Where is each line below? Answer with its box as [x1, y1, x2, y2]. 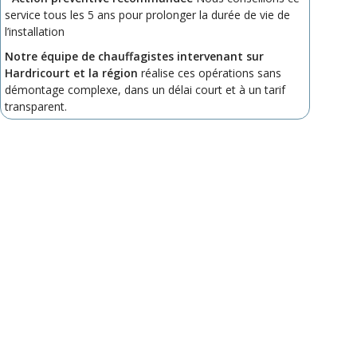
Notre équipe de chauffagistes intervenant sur [5, 48, 265, 64]
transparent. [5, 98, 68, 114]
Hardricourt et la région [5, 65, 139, 80]
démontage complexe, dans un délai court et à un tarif [5, 81, 286, 97]
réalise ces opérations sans [138, 65, 282, 80]
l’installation [5, 23, 65, 39]
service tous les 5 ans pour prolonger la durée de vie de [5, 6, 291, 22]
